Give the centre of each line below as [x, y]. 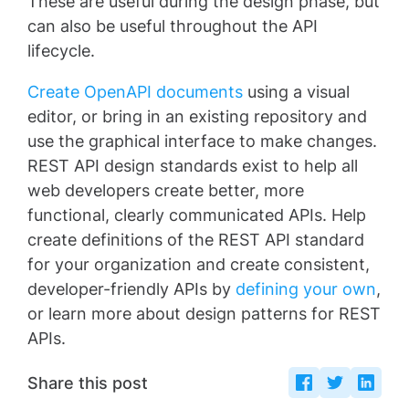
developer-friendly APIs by [131, 289]
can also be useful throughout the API [173, 26]
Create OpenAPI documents [135, 92]
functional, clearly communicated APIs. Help [197, 215]
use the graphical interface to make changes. [202, 142]
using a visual [296, 92]
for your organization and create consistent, [199, 265]
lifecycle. [63, 51]
